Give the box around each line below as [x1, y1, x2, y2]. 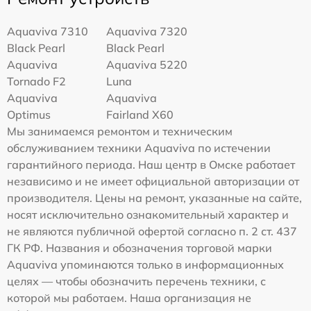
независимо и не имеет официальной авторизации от [7, 174, 299, 189]
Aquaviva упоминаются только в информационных [7, 258, 284, 272]
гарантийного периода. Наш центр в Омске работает [7, 158, 295, 172]
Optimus [7, 108, 51, 122]
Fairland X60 [106, 108, 174, 122]
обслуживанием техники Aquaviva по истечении [7, 141, 271, 155]
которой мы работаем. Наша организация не [7, 291, 251, 305]
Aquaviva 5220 [106, 58, 188, 72]
